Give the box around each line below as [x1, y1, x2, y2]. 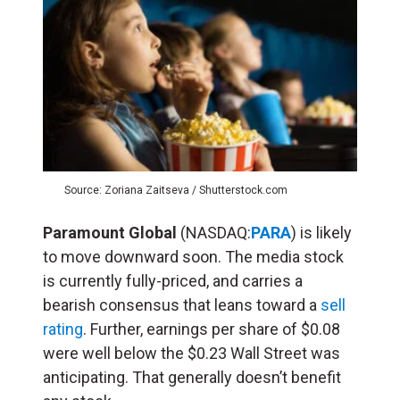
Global [129, 222, 177, 242]
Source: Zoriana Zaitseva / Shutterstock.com [64, 183, 287, 196]
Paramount [43, 222, 125, 242]
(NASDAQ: [177, 222, 251, 242]
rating [43, 319, 83, 338]
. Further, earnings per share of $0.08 [83, 319, 340, 338]
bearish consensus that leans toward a [43, 295, 321, 314]
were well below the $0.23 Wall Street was [43, 343, 340, 362]
